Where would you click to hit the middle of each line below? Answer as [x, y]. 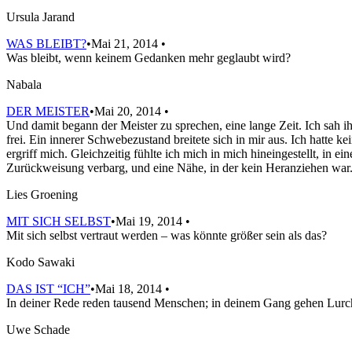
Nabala [24, 84]
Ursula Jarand [40, 16]
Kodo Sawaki [40, 262]
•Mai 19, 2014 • [150, 221]
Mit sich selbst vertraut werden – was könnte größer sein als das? [167, 235]
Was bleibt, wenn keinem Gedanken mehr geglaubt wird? [148, 57]
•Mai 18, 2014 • [130, 288]
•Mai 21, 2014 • [126, 43]
